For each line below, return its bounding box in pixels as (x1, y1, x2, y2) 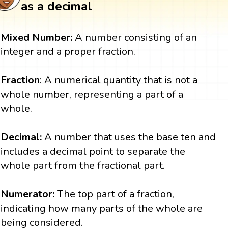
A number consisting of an (72, 31, 197, 45)
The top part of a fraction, (57, 187, 175, 202)
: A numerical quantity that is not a (40, 73, 198, 88)
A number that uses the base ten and (44, 130, 216, 145)
